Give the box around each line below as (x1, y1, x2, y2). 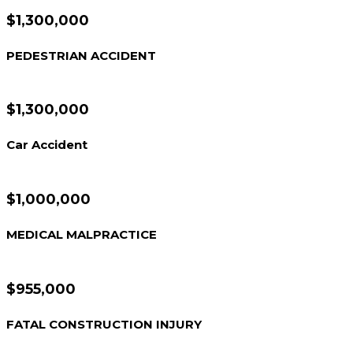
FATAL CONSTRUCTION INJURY (6, 318, 202, 333)
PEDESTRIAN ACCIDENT (6, 48, 156, 63)
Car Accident (6, 138, 87, 153)
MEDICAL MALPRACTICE (6, 228, 157, 243)
